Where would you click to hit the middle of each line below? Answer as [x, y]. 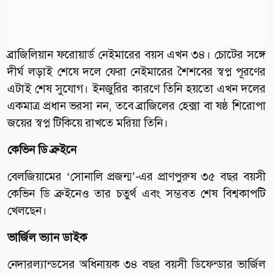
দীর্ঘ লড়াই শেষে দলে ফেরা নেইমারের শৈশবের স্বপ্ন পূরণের [136, 71]
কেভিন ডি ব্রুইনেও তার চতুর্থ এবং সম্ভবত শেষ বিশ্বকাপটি [136, 193]
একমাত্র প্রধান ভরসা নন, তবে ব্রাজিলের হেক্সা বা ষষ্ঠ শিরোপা [136, 105]
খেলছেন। [29, 210]
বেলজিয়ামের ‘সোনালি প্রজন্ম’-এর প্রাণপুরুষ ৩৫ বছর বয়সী [136, 176]
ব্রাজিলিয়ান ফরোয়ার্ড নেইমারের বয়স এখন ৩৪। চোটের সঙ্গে [136, 54]
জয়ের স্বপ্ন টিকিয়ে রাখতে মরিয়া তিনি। [89, 122]
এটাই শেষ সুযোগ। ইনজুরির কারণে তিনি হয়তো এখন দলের [136, 88]
